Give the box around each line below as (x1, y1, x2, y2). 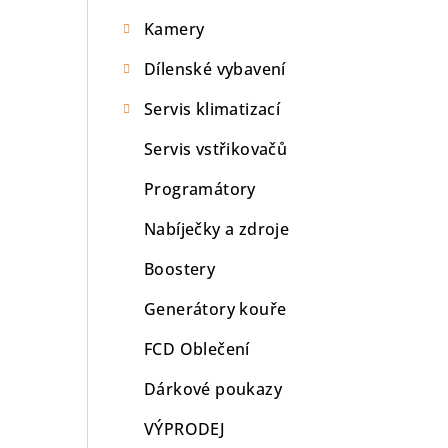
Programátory (144, 178, 256, 200)
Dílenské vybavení (144, 58, 286, 80)
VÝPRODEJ (144, 418, 226, 440)
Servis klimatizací (144, 98, 281, 120)
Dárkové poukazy (144, 378, 282, 400)
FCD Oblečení (144, 338, 250, 360)
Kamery (144, 18, 205, 40)
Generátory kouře (144, 298, 287, 320)
